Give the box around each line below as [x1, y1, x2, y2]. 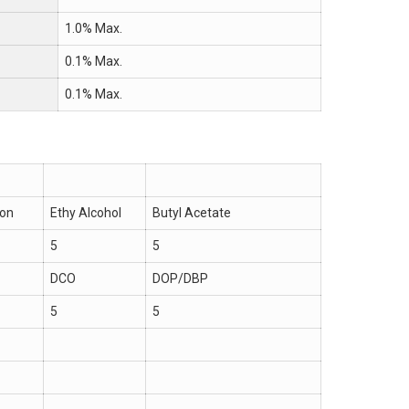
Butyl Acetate [152, 205, 231, 220]
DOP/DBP [152, 271, 208, 286]
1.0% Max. [65, 21, 122, 36]
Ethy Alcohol [50, 205, 121, 220]
